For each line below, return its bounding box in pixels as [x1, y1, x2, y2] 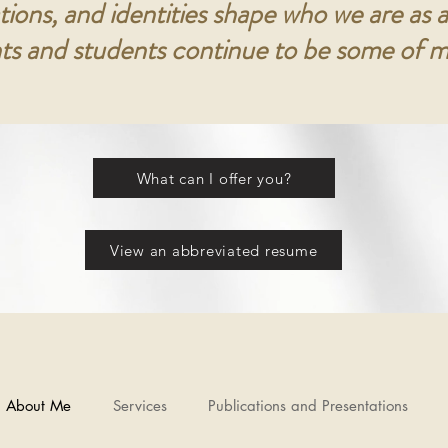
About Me [5, 396, 71, 415]
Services [112, 396, 167, 415]
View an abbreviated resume [109, 240, 318, 260]
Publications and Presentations [208, 396, 408, 415]
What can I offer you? [136, 168, 292, 188]
